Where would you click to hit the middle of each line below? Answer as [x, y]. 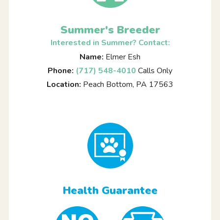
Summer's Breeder [110, 30]
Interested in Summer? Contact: [110, 42]
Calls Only [154, 70]
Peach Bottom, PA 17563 [127, 84]
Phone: [61, 70]
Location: [64, 84]
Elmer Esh [122, 57]
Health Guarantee [110, 190]
